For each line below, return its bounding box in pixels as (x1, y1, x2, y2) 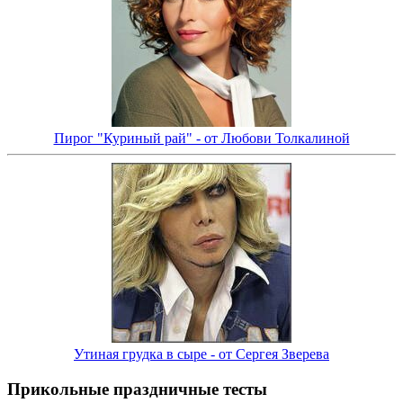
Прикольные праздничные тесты (7, 380, 267, 399)
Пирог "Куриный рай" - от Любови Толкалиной (53, 130, 350, 147)
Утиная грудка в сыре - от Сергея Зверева (74, 346, 329, 363)
